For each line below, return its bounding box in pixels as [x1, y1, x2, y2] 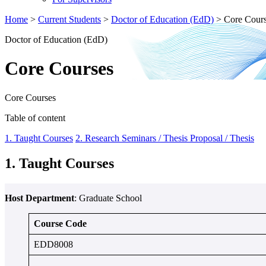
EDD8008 [34, 239, 73, 249]
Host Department [5, 192, 74, 203]
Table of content [5, 112, 65, 123]
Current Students [38, 14, 101, 24]
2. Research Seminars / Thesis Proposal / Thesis [75, 132, 254, 143]
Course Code [34, 218, 87, 229]
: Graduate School [74, 192, 142, 203]
